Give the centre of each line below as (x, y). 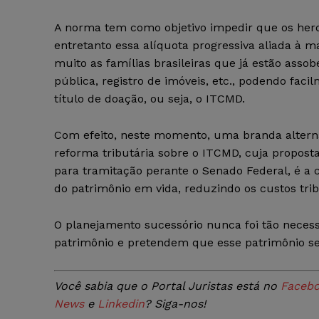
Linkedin (121, 304)
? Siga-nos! (175, 304)
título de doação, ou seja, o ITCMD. (150, 99)
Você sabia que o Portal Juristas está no (166, 286)
